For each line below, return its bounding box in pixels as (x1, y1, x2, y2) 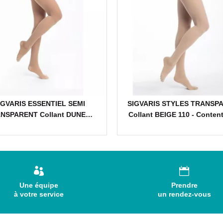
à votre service (13, 190, 64, 198)
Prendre (171, 181, 198, 189)
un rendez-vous (157, 190, 211, 198)
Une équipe (19, 181, 58, 189)
